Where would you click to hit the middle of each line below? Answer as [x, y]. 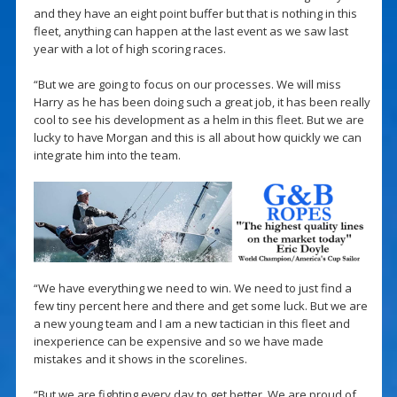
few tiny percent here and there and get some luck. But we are [200, 306]
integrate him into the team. [107, 155]
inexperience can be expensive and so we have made [178, 342]
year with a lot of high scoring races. [129, 48]
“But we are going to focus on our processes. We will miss [187, 84]
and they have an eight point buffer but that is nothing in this [195, 13]
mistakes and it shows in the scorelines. [140, 359]
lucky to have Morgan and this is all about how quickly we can [197, 137]
